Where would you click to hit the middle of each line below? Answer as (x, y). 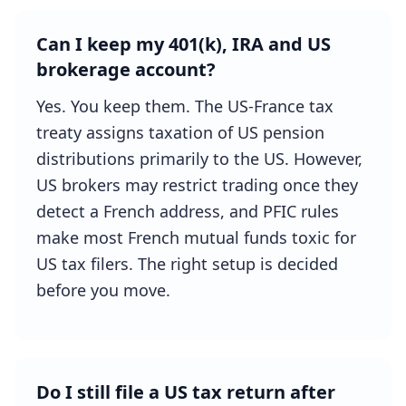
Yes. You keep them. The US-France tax (185, 106)
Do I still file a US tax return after (186, 392)
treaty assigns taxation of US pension (180, 132)
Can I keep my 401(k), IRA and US (184, 44)
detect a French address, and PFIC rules (188, 211)
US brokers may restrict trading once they (197, 185)
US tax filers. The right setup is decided (187, 264)
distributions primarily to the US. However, (199, 159)
